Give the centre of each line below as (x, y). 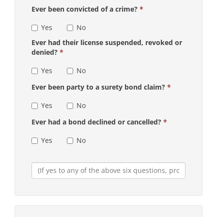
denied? (46, 52)
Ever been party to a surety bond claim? (99, 87)
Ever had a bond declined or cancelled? (97, 122)
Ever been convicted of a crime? (85, 9)
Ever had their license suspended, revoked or (107, 42)
